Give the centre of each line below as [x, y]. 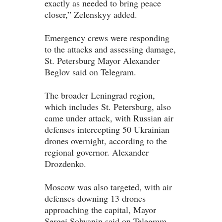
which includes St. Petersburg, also [108, 107]
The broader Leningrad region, [100, 95]
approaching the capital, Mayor [100, 210]
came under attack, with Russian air [109, 118]
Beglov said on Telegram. [90, 72]
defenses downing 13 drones [95, 198]
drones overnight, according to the [106, 141]
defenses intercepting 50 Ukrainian [107, 130]
